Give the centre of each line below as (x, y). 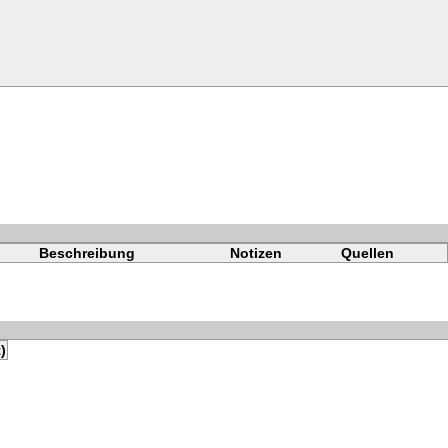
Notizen (255, 253)
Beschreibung (86, 253)
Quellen (367, 253)
